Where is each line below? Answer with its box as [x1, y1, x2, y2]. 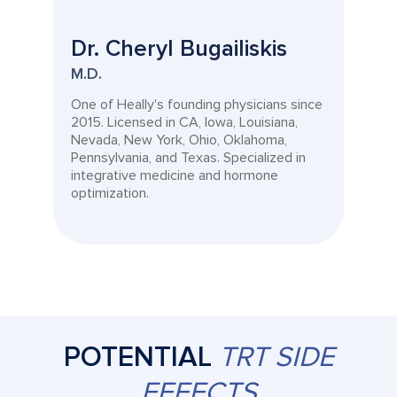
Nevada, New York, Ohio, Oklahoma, [71, 131, 287, 149]
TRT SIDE [218, 340, 334, 375]
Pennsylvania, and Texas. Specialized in [71, 149, 306, 167]
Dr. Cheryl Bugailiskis [71, 35, 287, 63]
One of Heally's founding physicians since [71, 96, 323, 113]
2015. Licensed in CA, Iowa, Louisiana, [71, 113, 298, 131]
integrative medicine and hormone [71, 167, 278, 184]
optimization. [71, 184, 149, 202]
